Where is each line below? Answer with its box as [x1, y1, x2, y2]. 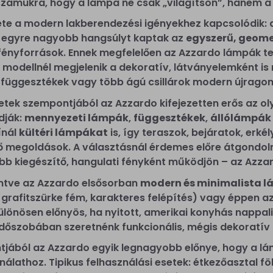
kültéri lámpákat [19, 125, 108, 140]
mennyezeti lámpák [24, 110, 129, 125]
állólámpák [210, 110, 271, 125]
